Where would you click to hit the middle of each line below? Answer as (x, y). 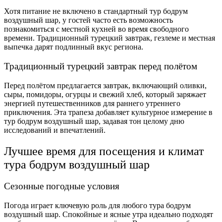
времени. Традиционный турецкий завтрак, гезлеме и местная (110, 38)
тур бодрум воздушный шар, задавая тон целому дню (94, 121)
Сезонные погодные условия (62, 186)
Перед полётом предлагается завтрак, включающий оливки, (105, 85)
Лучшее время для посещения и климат (104, 151)
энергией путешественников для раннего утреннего (92, 103)
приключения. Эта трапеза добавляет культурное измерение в (108, 112)
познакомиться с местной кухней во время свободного (96, 29)
